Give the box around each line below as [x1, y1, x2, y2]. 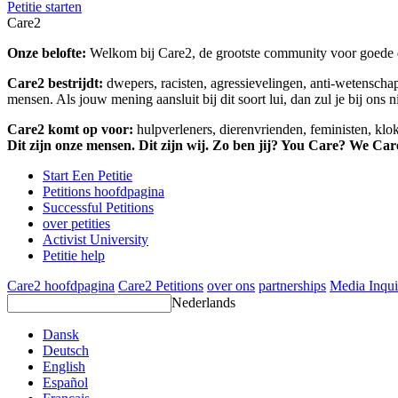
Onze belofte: [7, 45, 90, 61]
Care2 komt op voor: [7, 122, 137, 138]
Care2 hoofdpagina [7, 278, 115, 294]
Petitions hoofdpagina [43, 184, 164, 200]
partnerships [259, 278, 326, 294]
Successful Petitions [43, 200, 154, 216]
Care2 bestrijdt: [7, 76, 107, 92]
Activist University [43, 232, 148, 248]
